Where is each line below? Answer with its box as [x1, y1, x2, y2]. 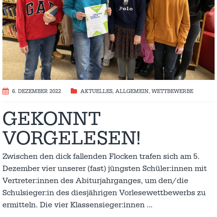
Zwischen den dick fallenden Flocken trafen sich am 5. [2, 151, 200, 161]
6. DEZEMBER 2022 [12, 88, 61, 95]
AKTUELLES [80, 88, 112, 95]
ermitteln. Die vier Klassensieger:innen [2, 200, 147, 210]
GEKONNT [2, 107, 101, 131]
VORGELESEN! [2, 126, 141, 151]
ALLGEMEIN [115, 88, 149, 95]
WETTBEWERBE [152, 88, 193, 95]
